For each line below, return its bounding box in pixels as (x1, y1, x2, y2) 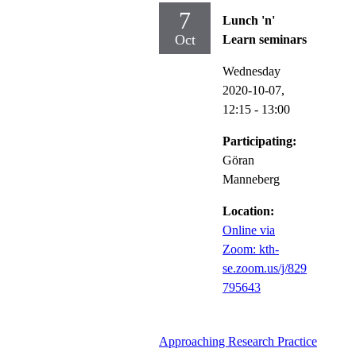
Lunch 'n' (222, 13, 275, 27)
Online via (222, 222, 275, 237)
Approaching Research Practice (159, 334, 317, 348)
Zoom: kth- (222, 242, 279, 256)
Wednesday (222, 64, 281, 78)
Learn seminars (222, 32, 307, 46)
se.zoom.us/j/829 (222, 261, 307, 275)
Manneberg (222, 172, 280, 186)
